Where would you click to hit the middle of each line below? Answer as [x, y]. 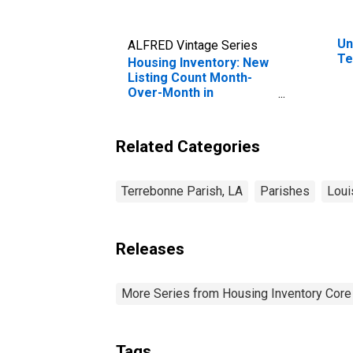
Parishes [285, 191]
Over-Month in [171, 92]
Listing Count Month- [190, 77]
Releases [150, 249]
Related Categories [188, 146]
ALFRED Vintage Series [193, 45]
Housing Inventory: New [198, 62]
